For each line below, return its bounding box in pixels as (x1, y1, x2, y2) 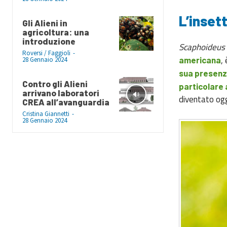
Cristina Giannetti (22, 109, 69, 119)
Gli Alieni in (22, 18, 67, 28)
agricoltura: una (22, 27, 89, 37)
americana (178, 54, 221, 65)
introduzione (22, 36, 77, 47)
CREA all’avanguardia (22, 97, 109, 107)
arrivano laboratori (22, 88, 99, 98)
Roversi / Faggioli (22, 49, 70, 58)
